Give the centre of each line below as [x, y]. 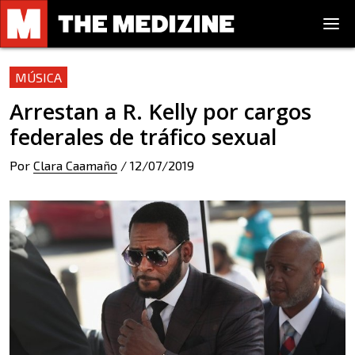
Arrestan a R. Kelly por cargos [160, 111]
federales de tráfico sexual [143, 137]
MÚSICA [38, 77]
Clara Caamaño [75, 165]
